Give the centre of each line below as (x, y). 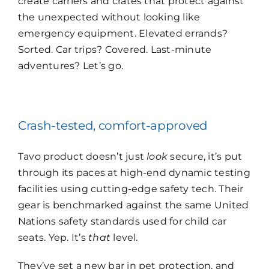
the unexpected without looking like (109, 17)
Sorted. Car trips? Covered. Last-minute (115, 50)
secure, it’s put (205, 157)
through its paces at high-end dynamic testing (134, 173)
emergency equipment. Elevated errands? (123, 34)
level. (124, 238)
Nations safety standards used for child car (122, 222)
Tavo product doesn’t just (82, 157)
